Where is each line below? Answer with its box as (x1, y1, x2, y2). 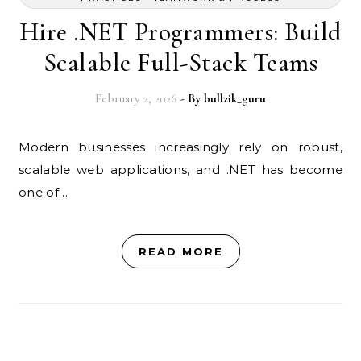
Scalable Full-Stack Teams (43, 47, 318, 78)
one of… (19, 185, 68, 200)
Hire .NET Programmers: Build (19, 16, 342, 48)
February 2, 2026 (95, 91, 177, 106)
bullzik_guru (204, 91, 266, 106)
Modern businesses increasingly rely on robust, (19, 139, 31, 155)
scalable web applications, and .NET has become (19, 162, 342, 177)
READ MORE (138, 245, 223, 258)
